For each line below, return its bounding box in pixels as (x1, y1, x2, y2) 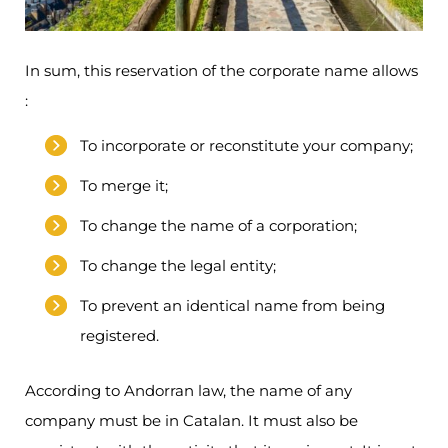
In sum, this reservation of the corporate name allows (25, 61, 418, 81)
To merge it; (80, 176, 168, 196)
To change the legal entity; (80, 256, 276, 276)
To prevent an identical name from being (80, 296, 385, 316)
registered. (80, 326, 159, 346)
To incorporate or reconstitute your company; (80, 136, 413, 156)
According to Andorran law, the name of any (25, 381, 352, 401)
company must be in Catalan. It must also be (25, 411, 358, 431)
